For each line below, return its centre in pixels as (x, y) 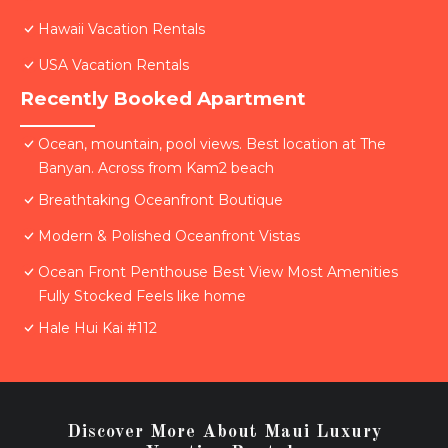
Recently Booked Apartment (163, 99)
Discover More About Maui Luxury (224, 432)
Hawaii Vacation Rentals (121, 29)
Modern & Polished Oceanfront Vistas (169, 236)
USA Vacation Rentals (113, 65)
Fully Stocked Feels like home (142, 296)
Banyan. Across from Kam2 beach (156, 168)
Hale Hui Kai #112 (97, 328)
